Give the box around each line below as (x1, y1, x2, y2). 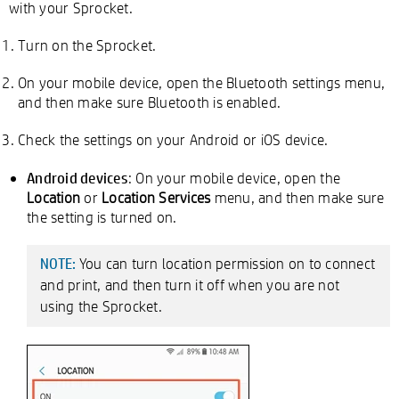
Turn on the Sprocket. (18, 36, 157, 54)
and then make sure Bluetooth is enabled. (18, 93, 281, 111)
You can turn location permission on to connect (78, 254, 375, 273)
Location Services (102, 188, 211, 207)
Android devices (27, 167, 128, 187)
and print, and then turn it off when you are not (40, 275, 339, 294)
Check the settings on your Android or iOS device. (18, 130, 329, 149)
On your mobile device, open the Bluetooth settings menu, (18, 73, 385, 92)
